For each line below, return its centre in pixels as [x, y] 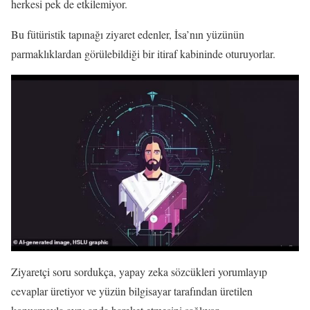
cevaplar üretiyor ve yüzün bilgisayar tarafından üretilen [132, 291]
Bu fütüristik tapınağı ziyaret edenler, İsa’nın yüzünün [128, 34]
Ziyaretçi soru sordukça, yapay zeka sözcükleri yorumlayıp [139, 272]
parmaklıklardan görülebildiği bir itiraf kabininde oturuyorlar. [143, 53]
